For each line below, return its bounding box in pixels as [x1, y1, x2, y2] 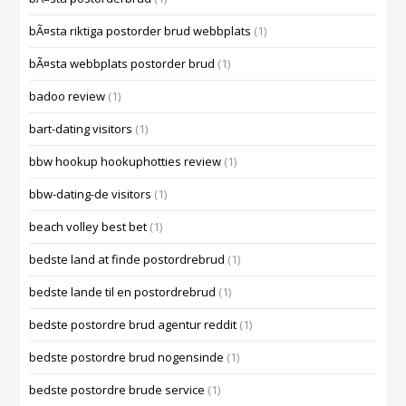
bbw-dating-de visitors [29, 186, 152, 203]
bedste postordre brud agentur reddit [29, 316, 237, 333]
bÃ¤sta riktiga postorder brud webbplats [29, 23, 252, 40]
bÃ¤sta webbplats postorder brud [29, 55, 216, 72]
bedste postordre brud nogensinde [29, 349, 225, 366]
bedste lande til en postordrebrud [29, 284, 217, 301]
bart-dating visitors [29, 121, 133, 138]
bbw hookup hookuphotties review [29, 153, 222, 170]
